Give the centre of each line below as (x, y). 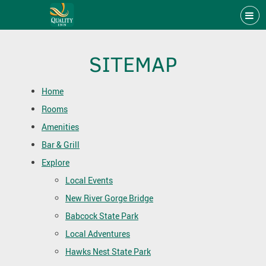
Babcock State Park (102, 216)
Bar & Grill (61, 145)
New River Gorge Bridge (109, 198)
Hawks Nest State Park (108, 251)
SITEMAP (133, 65)
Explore (56, 162)
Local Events (89, 180)
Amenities (60, 127)
